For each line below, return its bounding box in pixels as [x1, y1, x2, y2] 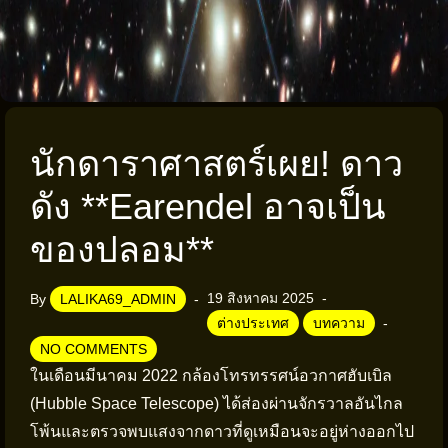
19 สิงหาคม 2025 [207, 290, 314, 306]
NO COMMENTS [40, 341, 147, 357]
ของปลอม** [30, 229, 214, 270]
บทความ [313, 315, 365, 331]
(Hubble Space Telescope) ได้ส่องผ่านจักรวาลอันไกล [30, 395, 403, 412]
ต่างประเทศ [217, 315, 289, 331]
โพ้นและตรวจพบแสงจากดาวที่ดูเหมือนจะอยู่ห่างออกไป [30, 423, 414, 440]
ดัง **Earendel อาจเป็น [30, 186, 386, 227]
